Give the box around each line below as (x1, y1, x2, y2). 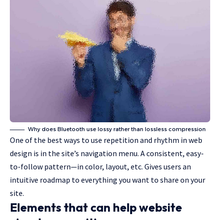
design (10, 148, 32, 159)
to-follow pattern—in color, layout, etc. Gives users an (10, 162, 191, 172)
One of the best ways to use (10, 135, 104, 145)
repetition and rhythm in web (104, 135, 202, 145)
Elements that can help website (10, 200, 182, 215)
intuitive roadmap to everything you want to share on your (10, 175, 205, 185)
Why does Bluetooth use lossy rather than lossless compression (28, 126, 206, 133)
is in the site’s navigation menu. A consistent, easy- (32, 148, 204, 159)
